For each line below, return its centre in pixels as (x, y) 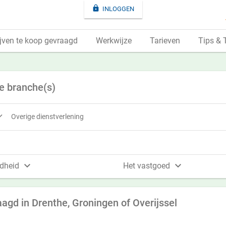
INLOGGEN (118, 9)
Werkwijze (114, 41)
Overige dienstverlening (47, 116)
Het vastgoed (148, 166)
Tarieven (165, 41)
